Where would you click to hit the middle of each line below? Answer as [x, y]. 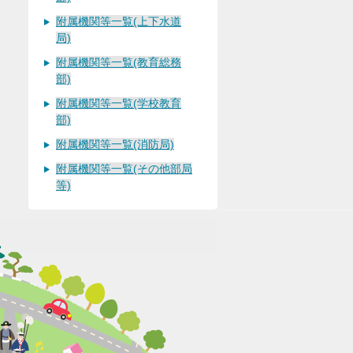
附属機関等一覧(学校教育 [119, 103]
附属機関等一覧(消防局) [115, 144]
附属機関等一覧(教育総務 [119, 62]
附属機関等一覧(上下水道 [119, 21]
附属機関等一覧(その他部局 [124, 169]
